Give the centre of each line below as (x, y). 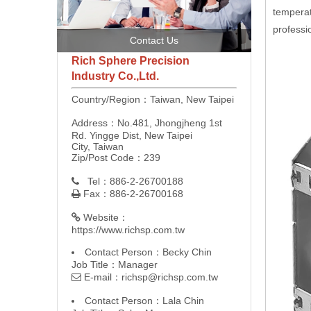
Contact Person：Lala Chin (144, 300)
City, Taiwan (98, 146)
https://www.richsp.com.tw (128, 229)
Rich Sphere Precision (132, 60)
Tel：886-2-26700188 (135, 181)
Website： (104, 217)
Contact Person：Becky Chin (148, 252)
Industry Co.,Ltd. (115, 76)
